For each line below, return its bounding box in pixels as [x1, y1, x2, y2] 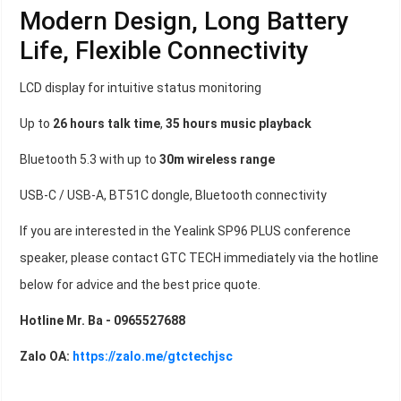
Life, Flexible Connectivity [20, 36, 309, 66]
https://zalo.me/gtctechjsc [73, 349, 233, 364]
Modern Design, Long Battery [20, 6, 349, 37]
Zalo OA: [20, 349, 73, 364]
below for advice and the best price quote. [20, 277, 260, 293]
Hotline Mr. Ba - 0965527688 [20, 313, 185, 328]
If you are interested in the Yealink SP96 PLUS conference [20, 224, 351, 239]
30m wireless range [159, 152, 275, 167]
